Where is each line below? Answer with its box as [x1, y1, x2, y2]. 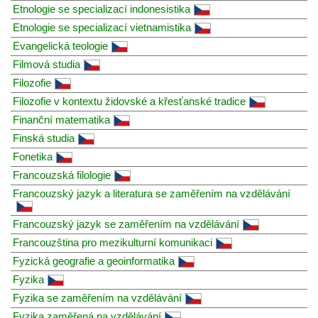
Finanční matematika [13, 113, 110, 126]
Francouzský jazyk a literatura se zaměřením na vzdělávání [13, 187, 290, 199]
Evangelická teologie [13, 39, 108, 52]
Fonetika [13, 150, 53, 163]
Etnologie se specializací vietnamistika [13, 21, 191, 33]
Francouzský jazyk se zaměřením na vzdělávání [13, 217, 239, 230]
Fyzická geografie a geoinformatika [13, 254, 175, 267]
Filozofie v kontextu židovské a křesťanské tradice [13, 94, 246, 107]
